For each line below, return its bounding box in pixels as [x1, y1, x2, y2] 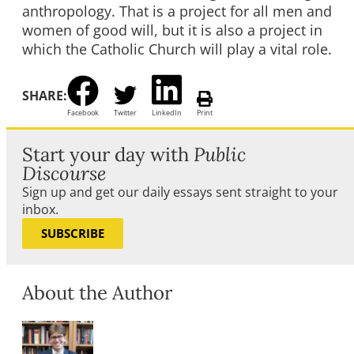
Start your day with [22, 142, 194, 168]
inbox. [22, 201, 58, 219]
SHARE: [22, 87, 67, 105]
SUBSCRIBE [41, 225, 104, 242]
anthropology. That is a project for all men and [22, 2, 332, 21]
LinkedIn [152, 108, 182, 118]
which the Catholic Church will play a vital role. [22, 40, 332, 59]
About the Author [22, 280, 172, 305]
